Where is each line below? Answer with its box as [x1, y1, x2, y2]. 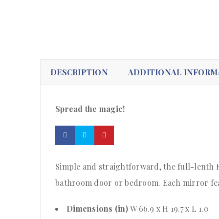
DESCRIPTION [50, 67, 108, 78]
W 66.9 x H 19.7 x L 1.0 [130, 203, 209, 214]
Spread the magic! [55, 104, 125, 114]
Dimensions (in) [66, 203, 130, 214]
